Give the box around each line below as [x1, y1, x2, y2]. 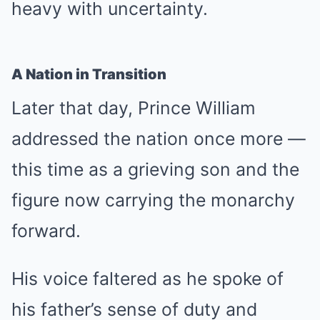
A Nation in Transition [11, 66, 166, 83]
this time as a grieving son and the [11, 159, 299, 180]
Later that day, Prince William [11, 97, 256, 119]
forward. [11, 220, 81, 241]
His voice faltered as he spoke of [11, 268, 284, 289]
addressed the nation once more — [11, 128, 306, 149]
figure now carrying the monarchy [11, 189, 295, 211]
